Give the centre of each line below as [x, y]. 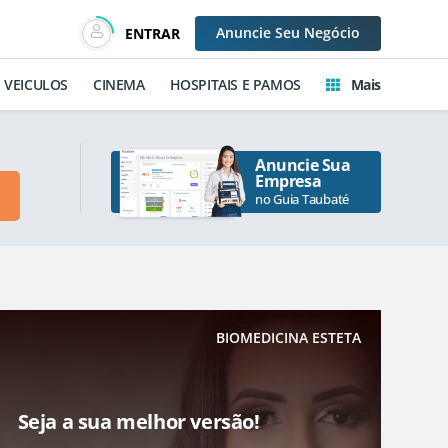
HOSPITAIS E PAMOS [235, 84]
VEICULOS [36, 84]
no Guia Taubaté [302, 199]
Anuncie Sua [303, 165]
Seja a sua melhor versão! [138, 422]
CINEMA [119, 84]
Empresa [288, 181]
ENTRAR [152, 33]
